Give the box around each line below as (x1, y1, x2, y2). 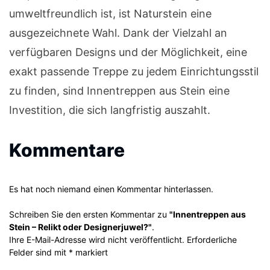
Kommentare (9, 139, 125, 162)
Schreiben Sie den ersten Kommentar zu (9, 209, 169, 220)
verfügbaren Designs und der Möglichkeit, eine (9, 46, 247, 59)
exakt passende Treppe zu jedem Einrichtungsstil (9, 65, 259, 78)
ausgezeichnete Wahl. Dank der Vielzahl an (9, 27, 227, 40)
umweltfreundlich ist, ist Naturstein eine (9, 7, 212, 20)
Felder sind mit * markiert (9, 247, 108, 258)
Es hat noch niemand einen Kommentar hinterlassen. (9, 184, 213, 195)
